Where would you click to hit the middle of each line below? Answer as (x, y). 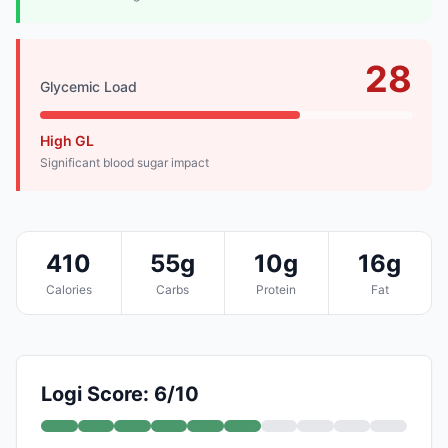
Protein (276, 289)
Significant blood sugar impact (124, 162)
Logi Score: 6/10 (120, 393)
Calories (68, 289)
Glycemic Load (88, 86)
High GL (67, 140)
